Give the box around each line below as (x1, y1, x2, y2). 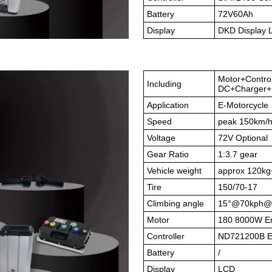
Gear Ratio (147, 149, 189, 159)
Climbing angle (147, 199, 204, 208)
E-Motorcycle (218, 100, 268, 110)
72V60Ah (218, 9, 253, 19)
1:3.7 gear (218, 149, 257, 159)
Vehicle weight (147, 166, 202, 175)
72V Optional (218, 133, 268, 143)
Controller (147, 231, 185, 241)
